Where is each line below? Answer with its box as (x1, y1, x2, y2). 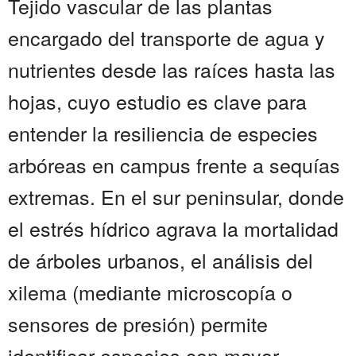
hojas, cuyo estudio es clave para (8, 87, 307, 116)
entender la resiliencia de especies (8, 118, 318, 148)
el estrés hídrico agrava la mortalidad (8, 214, 339, 243)
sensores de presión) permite (8, 309, 268, 339)
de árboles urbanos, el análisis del (8, 246, 313, 275)
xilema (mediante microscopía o (8, 277, 292, 307)
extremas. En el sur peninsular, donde (8, 182, 344, 211)
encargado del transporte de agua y (8, 23, 325, 52)
